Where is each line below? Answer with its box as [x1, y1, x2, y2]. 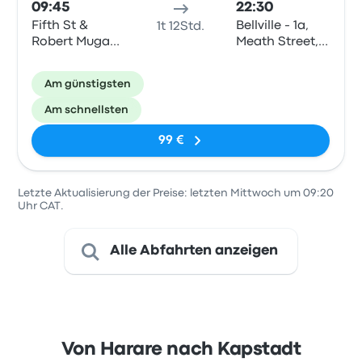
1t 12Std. [157, 21, 205, 32]
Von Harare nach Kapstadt [61, 342, 301, 358]
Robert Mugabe [32, 36, 126, 48]
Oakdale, [235, 53, 291, 64]
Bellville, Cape [235, 69, 321, 80]
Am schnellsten [44, 105, 129, 115]
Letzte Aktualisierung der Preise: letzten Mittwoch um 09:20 [18, 188, 335, 198]
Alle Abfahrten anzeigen [110, 245, 278, 257]
